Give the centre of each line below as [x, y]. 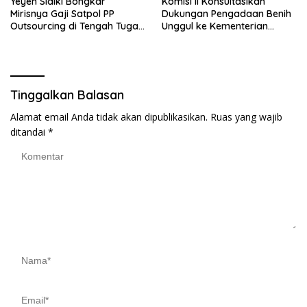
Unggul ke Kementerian [215, 26]
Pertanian [184, 38]
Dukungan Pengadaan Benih [226, 13]
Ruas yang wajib [246, 116]
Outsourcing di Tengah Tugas [77, 26]
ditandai [29, 132]
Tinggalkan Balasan [67, 95]
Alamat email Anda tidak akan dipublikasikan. [109, 116]
